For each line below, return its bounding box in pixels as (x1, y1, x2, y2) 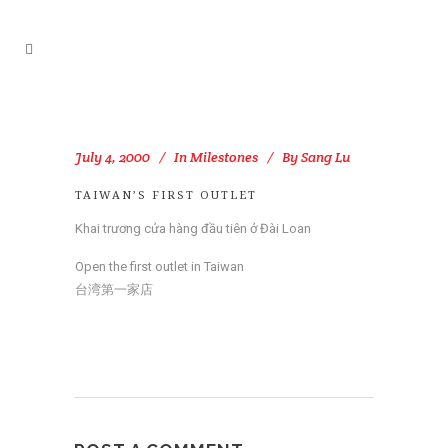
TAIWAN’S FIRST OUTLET (75, 187, 257, 202)
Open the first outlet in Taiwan (75, 259, 244, 274)
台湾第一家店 (75, 282, 153, 297)
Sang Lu (301, 148, 350, 166)
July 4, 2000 (75, 148, 150, 166)
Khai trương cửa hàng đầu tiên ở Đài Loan (75, 221, 311, 236)
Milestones (190, 148, 258, 166)
